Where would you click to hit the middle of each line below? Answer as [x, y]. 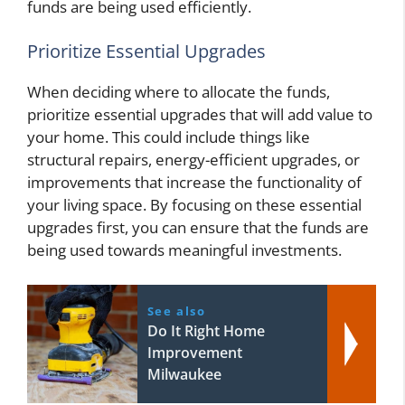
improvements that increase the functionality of [194, 183]
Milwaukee [184, 374]
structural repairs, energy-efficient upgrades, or [193, 160]
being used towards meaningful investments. [184, 250]
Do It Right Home [206, 330]
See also [176, 311]
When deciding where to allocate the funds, [179, 92]
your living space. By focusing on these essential [194, 205]
